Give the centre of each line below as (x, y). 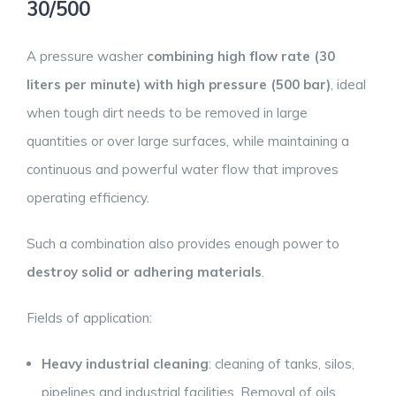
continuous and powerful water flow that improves (183, 170)
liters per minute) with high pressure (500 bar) (179, 85)
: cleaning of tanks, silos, (282, 364)
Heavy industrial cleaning (125, 364)
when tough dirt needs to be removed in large (167, 113)
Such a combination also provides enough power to (183, 244)
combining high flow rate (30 (241, 57)
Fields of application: (89, 318)
